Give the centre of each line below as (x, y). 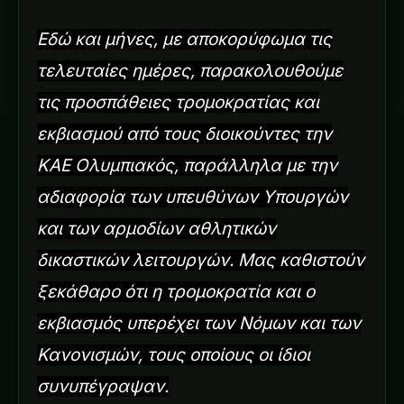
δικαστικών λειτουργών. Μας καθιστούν (201, 260)
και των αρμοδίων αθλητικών (156, 228)
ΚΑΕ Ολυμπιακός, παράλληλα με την (187, 165)
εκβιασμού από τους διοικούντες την (184, 133)
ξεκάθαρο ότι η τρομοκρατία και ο (176, 291)
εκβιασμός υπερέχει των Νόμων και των (199, 323)
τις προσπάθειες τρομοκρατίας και (178, 102)
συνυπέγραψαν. (103, 386)
